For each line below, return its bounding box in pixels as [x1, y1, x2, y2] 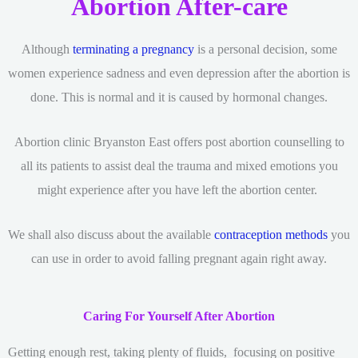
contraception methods [214, 227, 328, 243]
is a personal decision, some [193, 41, 337, 57]
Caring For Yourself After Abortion [83, 308, 275, 324]
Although [21, 41, 73, 57]
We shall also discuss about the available [8, 227, 214, 243]
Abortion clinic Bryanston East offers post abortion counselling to [14, 133, 344, 149]
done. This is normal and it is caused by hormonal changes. [30, 89, 328, 105]
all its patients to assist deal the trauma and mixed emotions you [20, 157, 338, 173]
